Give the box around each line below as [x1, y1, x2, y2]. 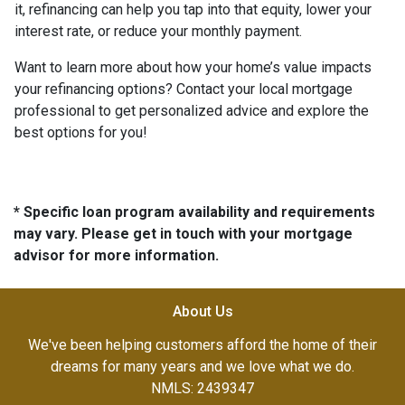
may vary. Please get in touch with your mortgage [14, 224, 353, 242]
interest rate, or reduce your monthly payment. [14, 22, 302, 40]
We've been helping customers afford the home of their [28, 335, 377, 353]
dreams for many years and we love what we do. [51, 357, 354, 375]
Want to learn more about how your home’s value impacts [14, 58, 372, 76]
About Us [172, 302, 233, 320]
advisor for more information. [14, 246, 219, 264]
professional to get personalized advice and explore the [14, 101, 369, 119]
